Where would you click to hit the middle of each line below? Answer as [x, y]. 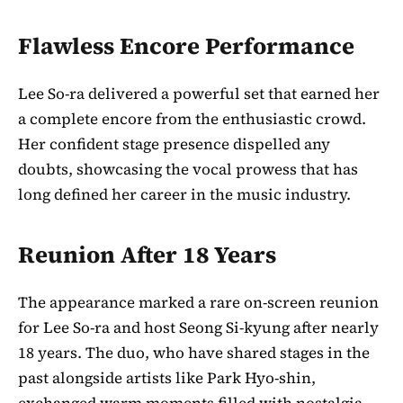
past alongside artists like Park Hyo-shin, [167, 377]
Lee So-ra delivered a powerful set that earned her [199, 94]
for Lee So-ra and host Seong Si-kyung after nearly [198, 327]
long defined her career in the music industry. [184, 195]
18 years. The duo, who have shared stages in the [194, 352]
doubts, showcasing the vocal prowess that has [188, 170]
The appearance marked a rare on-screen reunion [198, 302]
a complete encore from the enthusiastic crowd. [192, 119]
